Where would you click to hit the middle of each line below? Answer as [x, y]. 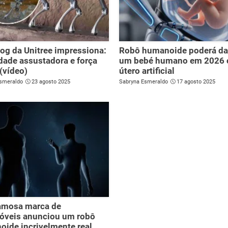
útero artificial [147, 70]
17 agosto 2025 [196, 81]
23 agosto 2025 [51, 81]
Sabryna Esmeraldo [144, 81]
